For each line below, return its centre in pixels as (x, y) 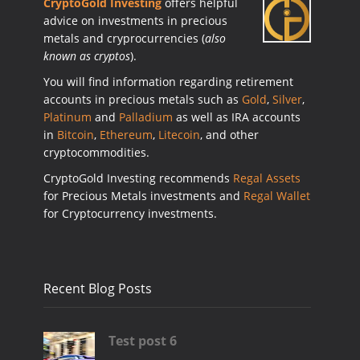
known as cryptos (87, 56)
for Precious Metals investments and (143, 196)
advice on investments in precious (135, 20)
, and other (229, 135)
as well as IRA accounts (237, 117)
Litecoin (179, 135)
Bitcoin (76, 135)
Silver (287, 99)
